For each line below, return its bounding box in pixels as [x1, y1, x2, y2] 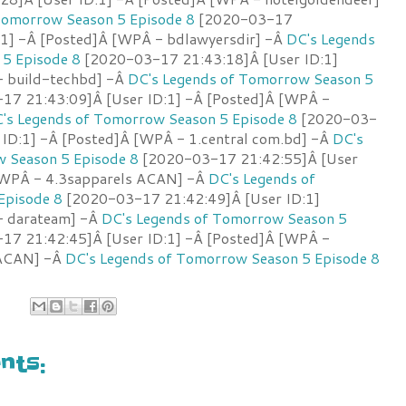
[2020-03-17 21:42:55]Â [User [139, 147, 358, 169]
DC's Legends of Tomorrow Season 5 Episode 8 [65, 246, 380, 268]
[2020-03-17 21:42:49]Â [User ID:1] [63, 187, 320, 208]
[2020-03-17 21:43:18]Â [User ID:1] [81, 47, 338, 69]
